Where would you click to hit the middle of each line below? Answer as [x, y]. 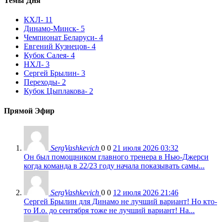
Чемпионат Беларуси [59, 38]
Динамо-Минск [50, 29]
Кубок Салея [45, 55]
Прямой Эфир [29, 111]
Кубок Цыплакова [54, 91]
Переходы [41, 82]
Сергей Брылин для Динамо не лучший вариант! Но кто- [120, 201]
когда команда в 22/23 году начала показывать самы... [114, 166]
